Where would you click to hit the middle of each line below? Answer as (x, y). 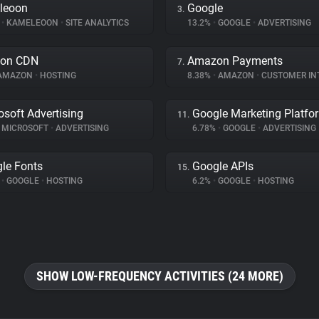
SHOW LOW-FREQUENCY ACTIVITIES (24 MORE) (159, 276)
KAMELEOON (32, 23)
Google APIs (223, 166)
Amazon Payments (235, 61)
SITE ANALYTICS (96, 23)
